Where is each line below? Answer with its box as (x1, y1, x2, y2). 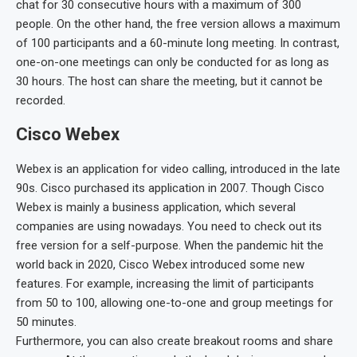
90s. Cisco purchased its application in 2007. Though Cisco (16, 180, 324, 195)
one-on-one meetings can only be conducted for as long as (16, 54, 329, 69)
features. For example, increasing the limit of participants (16, 276, 314, 291)
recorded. (16, 92, 65, 108)
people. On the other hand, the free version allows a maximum (16, 16, 340, 31)
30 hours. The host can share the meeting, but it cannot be (16, 73, 323, 88)
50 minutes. (16, 314, 76, 329)
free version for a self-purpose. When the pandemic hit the (16, 237, 324, 253)
